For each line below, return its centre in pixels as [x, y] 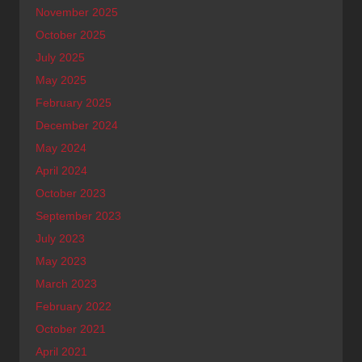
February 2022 [74, 306]
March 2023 [66, 283]
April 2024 [61, 170]
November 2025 [77, 12]
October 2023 [71, 193]
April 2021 [61, 351]
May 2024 [61, 147]
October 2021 [71, 328]
